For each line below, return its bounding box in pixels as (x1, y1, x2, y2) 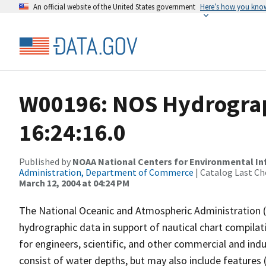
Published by (19, 156, 72, 167)
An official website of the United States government (33, 2, 195, 11)
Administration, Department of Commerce (19, 166, 194, 178)
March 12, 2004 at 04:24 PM (19, 177, 129, 189)
